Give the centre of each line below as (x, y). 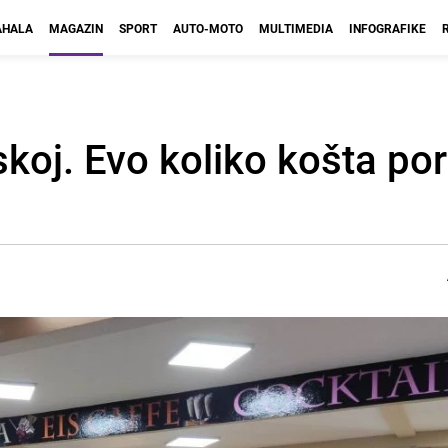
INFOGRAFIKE (387, 28)
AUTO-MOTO (208, 28)
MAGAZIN (76, 28)
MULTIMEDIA (296, 28)
